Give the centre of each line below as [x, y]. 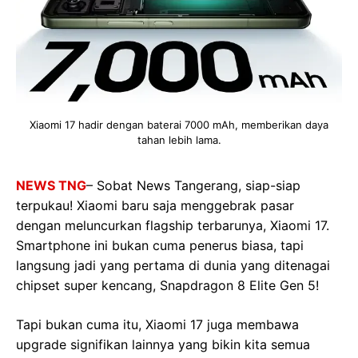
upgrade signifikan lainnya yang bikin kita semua [163, 344]
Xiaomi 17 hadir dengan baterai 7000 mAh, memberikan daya [179, 124]
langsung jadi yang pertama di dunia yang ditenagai [173, 265]
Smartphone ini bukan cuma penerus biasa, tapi [160, 245]
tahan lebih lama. [179, 139]
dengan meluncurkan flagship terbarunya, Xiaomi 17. [173, 225]
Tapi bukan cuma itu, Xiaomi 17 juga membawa [157, 324]
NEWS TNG [51, 185]
